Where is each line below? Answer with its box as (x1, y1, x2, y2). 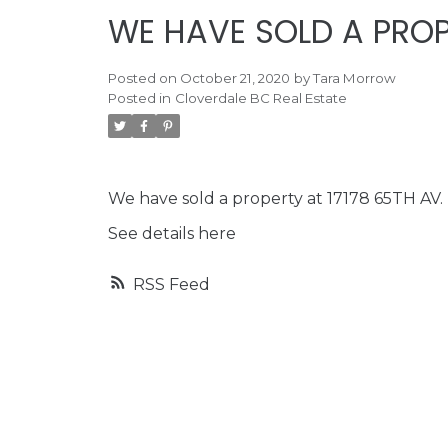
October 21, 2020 (179, 70, 290, 87)
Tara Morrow (312, 70, 396, 87)
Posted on (107, 70, 180, 87)
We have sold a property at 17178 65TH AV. (107, 189, 443, 209)
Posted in (107, 90, 171, 107)
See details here (107, 224, 236, 244)
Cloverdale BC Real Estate (174, 90, 347, 107)
